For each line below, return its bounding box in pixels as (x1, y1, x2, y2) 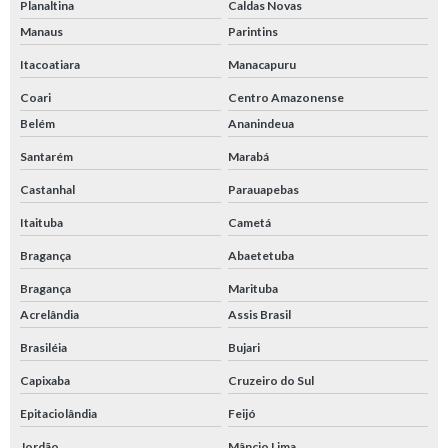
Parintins (227, 24, 278, 40)
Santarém (20, 149, 73, 165)
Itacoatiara (20, 57, 80, 73)
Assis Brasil (227, 307, 291, 323)
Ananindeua (227, 116, 294, 132)
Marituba (227, 281, 278, 297)
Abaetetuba (227, 248, 294, 264)
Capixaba (20, 373, 70, 389)
